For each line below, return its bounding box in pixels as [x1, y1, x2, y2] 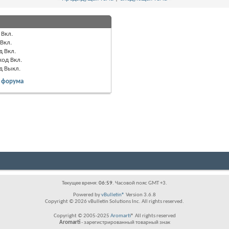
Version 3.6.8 [125, 192, 156, 198]
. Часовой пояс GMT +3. [112, 180, 167, 187]
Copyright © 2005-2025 [53, 213, 110, 219]
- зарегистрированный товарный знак [80, 220, 170, 226]
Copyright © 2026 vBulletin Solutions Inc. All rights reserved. [45, 199, 184, 205]
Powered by [73, 192, 101, 198]
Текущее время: [62, 180, 99, 187]
